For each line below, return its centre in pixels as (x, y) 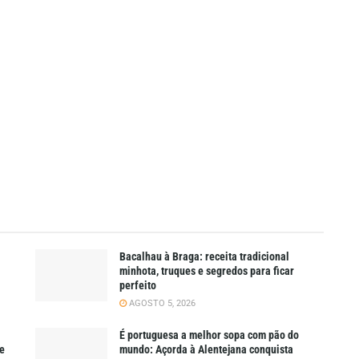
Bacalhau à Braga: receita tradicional (204, 257)
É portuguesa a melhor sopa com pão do (209, 335)
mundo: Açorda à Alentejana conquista (206, 350)
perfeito (138, 286)
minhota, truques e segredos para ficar (207, 271)
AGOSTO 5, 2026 (161, 304)
